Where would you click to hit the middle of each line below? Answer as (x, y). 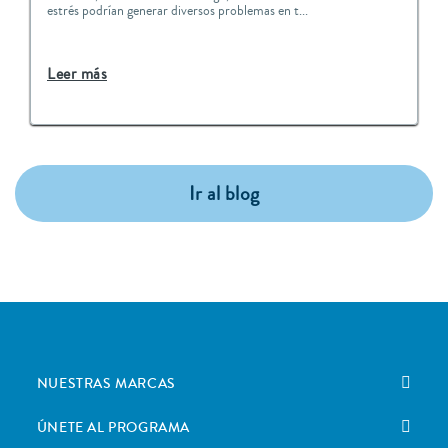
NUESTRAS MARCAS (106, 384)
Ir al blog (224, 194)
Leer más (77, 74)
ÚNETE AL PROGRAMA (113, 428)
